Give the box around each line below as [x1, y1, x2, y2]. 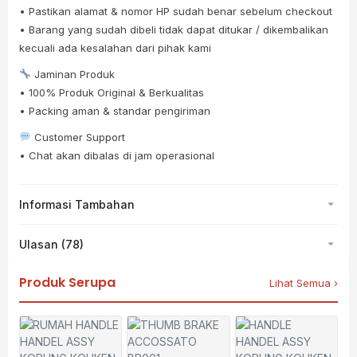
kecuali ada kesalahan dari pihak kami [19, 41, 211, 54]
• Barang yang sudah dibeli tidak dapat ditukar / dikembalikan [19, 22, 328, 36]
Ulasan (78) [19, 237, 84, 251]
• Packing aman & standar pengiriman [19, 104, 210, 117]
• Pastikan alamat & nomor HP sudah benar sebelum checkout [19, 4, 332, 18]
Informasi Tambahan [19, 197, 135, 211]
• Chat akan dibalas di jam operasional [19, 148, 214, 162]
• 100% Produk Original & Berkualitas [19, 85, 204, 99]
